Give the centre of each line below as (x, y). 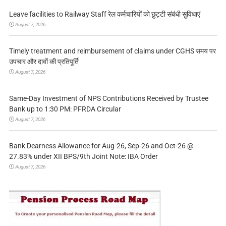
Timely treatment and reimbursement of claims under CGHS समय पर (112, 51)
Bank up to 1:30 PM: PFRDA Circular (65, 109)
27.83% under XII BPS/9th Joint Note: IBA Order (83, 157)
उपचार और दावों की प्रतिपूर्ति (44, 62)
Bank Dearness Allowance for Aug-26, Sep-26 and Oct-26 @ (101, 146)
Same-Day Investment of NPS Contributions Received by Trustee (108, 99)
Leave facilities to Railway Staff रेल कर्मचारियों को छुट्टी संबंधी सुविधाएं (104, 14)
